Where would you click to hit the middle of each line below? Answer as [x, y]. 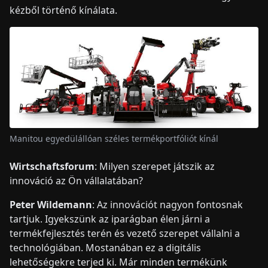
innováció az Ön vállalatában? [76, 180]
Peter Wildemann [51, 204]
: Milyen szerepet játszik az [155, 166]
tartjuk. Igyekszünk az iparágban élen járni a [110, 219]
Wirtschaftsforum [52, 166]
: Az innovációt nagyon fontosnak [167, 204]
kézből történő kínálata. [63, 10]
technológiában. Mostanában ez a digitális [105, 247]
